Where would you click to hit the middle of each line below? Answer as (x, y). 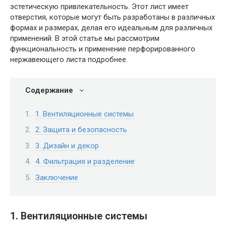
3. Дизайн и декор (67, 146)
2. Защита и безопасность (81, 130)
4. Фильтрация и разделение (85, 161)
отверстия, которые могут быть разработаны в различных (112, 17)
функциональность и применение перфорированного (103, 49)
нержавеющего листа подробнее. (69, 60)
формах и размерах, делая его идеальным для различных (111, 28)
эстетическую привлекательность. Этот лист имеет (99, 7)
